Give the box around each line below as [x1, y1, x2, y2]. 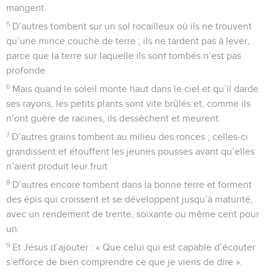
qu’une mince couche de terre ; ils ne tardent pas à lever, [6, 36, 250, 46]
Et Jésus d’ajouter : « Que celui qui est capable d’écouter [12, 242, 256, 252]
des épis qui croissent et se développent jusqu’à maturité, [6, 194, 253, 204]
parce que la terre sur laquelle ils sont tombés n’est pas [6, 50, 241, 61]
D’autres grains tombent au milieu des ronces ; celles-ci [12, 131, 249, 142]
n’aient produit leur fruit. [6, 161, 110, 171]
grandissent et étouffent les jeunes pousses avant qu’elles [6, 146, 255, 157]
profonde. [6, 65, 48, 76]
